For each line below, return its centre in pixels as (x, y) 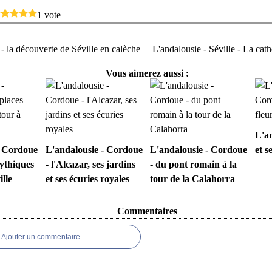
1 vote (49, 15)
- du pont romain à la (193, 164)
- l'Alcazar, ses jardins (90, 164)
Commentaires (147, 211)
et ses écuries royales (87, 179)
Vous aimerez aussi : (147, 73)
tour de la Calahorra (192, 179)
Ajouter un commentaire (41, 237)
